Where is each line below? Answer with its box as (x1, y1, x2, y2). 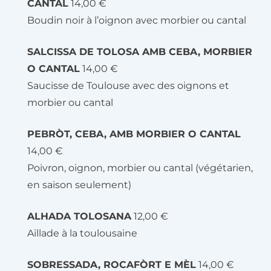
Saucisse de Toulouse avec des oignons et (27, 80, 229, 91)
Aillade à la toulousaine (27, 227, 137, 239)
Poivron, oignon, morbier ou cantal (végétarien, (27, 162, 253, 174)
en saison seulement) (27, 179, 131, 191)
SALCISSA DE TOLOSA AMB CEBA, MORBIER (27, 46, 252, 57)
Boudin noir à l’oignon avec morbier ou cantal (27, 15, 246, 26)
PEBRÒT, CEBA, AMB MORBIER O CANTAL (27, 128, 241, 140)
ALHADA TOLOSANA (27, 211, 131, 222)
